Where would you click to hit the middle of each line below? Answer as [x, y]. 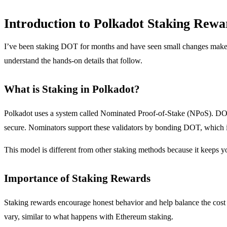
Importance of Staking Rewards [77, 178]
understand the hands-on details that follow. [73, 61]
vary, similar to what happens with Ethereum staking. [89, 217]
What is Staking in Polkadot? [72, 89]
